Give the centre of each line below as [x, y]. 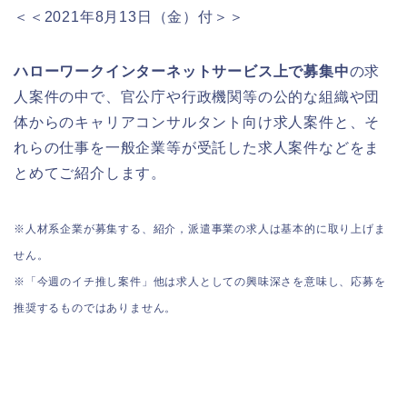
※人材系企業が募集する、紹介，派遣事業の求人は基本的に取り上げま [200, 229]
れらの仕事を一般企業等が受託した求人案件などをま [197, 148]
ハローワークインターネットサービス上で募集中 [182, 71]
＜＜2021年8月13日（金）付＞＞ [129, 17]
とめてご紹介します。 [90, 173]
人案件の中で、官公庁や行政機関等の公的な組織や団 [197, 97]
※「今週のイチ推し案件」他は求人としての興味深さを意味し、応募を [200, 282]
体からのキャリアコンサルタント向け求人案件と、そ [197, 122]
